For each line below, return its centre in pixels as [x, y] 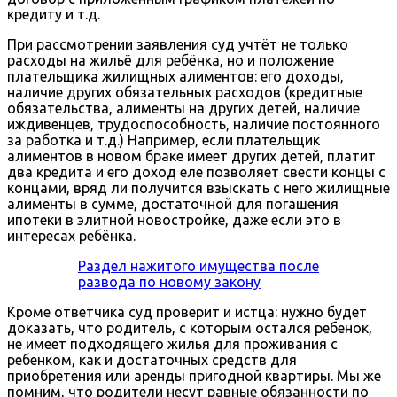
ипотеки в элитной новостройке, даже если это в [174, 220]
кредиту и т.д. [54, 15]
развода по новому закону [169, 282]
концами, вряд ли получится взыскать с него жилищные [198, 188]
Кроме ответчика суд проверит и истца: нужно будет [187, 312]
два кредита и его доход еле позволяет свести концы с [196, 172]
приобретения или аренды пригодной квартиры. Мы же [194, 376]
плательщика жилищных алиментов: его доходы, [175, 77]
